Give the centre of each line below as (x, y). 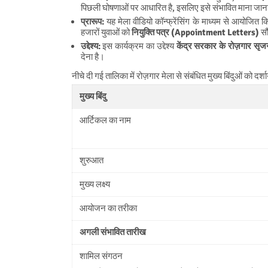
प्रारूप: (92, 21)
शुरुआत (91, 160)
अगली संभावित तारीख (112, 232)
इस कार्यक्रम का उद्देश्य (138, 46)
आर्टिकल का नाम (105, 120)
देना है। (92, 57)
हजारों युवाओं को (106, 32)
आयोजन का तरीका (108, 208)
